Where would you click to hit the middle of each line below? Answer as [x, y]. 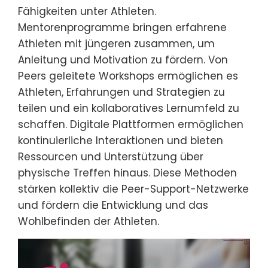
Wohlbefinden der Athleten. [89, 221]
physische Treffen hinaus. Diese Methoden [127, 173]
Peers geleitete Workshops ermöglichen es [128, 76]
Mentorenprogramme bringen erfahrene [122, 27]
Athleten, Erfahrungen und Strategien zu [121, 92]
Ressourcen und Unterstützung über [111, 156]
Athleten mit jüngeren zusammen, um [116, 43]
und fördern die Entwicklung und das [113, 205]
